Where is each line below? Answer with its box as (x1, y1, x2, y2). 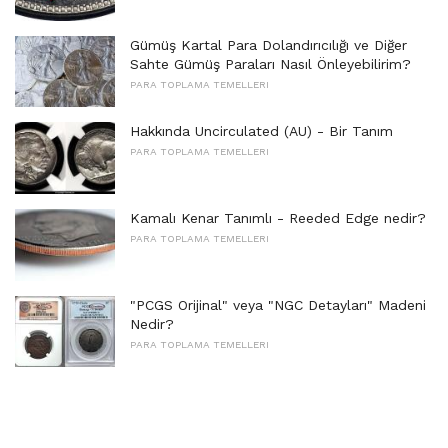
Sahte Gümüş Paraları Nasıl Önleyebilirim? (130, 55, 411, 72)
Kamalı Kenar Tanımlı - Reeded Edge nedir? (130, 209, 426, 226)
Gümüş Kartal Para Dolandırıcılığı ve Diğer (130, 36, 407, 53)
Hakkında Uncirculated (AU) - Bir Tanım (130, 123, 393, 140)
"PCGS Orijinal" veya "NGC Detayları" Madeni (130, 296, 426, 313)
